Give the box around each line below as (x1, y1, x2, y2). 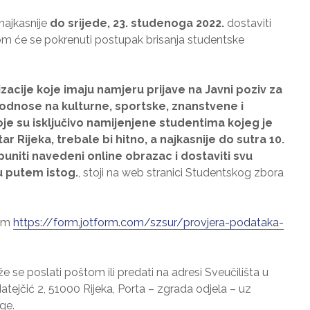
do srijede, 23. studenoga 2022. (50, 17, 224, 30)
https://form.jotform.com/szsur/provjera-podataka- (13, 216, 284, 229)
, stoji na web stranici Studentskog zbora (78, 166, 284, 179)
